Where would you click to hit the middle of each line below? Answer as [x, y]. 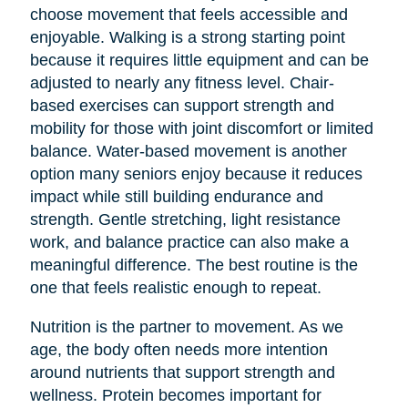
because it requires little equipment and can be [199, 60]
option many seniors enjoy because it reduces [196, 173]
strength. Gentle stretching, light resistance [185, 219]
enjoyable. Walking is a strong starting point [187, 37]
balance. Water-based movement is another [188, 151]
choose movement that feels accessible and [189, 14]
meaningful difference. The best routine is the [194, 265]
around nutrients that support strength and [182, 372]
